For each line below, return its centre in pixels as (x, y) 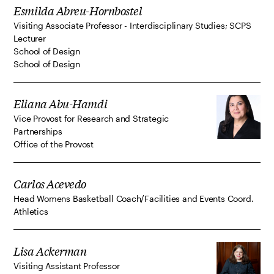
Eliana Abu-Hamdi (61, 104)
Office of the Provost (54, 144)
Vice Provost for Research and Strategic (91, 119)
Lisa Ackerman (50, 251)
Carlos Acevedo (50, 184)
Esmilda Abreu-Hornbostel (78, 11)
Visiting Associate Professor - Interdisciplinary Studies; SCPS (132, 26)
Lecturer (30, 39)
